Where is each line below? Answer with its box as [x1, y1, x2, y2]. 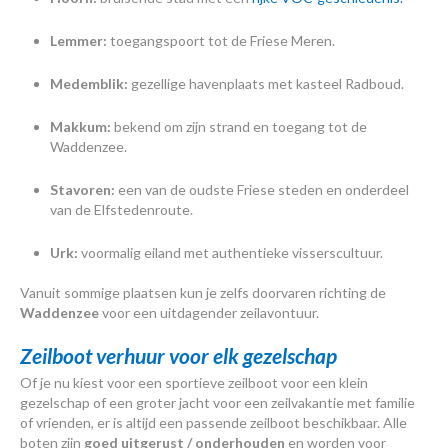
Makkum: [50, 118, 111, 136]
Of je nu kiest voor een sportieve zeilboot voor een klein [20, 374, 368, 392]
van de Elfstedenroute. [50, 201, 193, 219]
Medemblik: [50, 75, 128, 93]
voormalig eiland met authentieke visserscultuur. [78, 244, 383, 262]
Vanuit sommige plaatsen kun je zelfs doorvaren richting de [20, 284, 386, 302]
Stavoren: [50, 181, 115, 199]
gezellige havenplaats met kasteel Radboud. [128, 75, 404, 93]
